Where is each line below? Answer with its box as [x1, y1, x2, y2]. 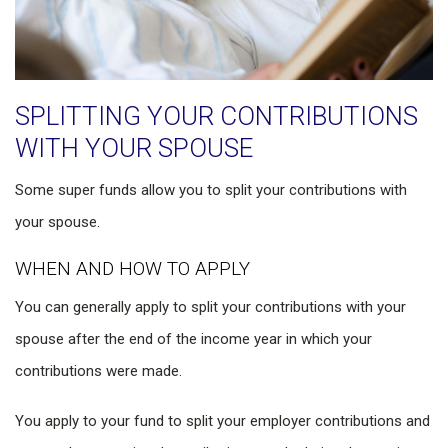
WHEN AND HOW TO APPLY [15, 257, 250, 281]
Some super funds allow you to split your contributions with [15, 181, 407, 200]
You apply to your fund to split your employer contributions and [15, 412, 430, 431]
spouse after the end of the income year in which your [15, 330, 372, 349]
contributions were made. [15, 362, 182, 381]
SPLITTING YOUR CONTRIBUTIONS [15, 101, 418, 132]
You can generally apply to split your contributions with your [15, 298, 406, 317]
